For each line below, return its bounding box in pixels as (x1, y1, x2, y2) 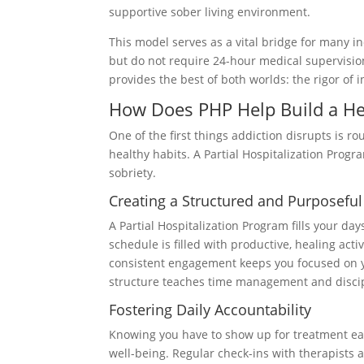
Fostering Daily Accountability (109, 299, 312, 319)
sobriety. (109, 164, 157, 180)
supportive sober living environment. (109, 3, 311, 19)
